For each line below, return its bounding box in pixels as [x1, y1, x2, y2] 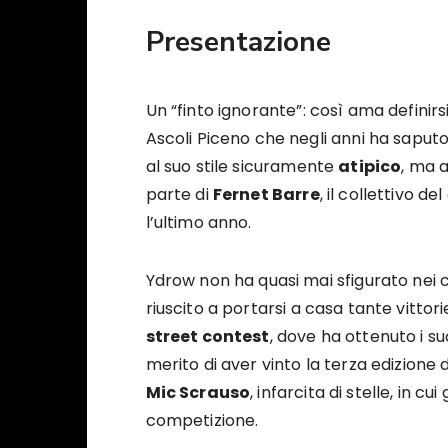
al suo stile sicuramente [145, 155, 339, 179]
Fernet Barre [212, 183, 320, 207]
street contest [145, 325, 270, 349]
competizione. [145, 409, 263, 433]
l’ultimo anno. [145, 211, 252, 235]
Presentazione [145, 23, 331, 62]
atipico [338, 155, 402, 179]
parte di [145, 183, 213, 207]
